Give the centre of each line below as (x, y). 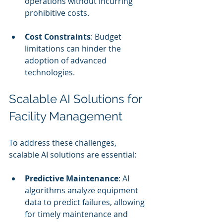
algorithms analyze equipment (83, 190)
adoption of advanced (67, 60)
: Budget (107, 37)
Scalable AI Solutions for (77, 99)
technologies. (50, 72)
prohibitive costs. (57, 13)
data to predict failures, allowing (86, 202)
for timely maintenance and (77, 214)
